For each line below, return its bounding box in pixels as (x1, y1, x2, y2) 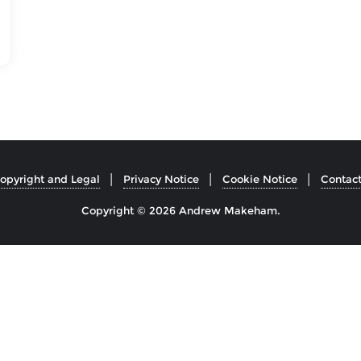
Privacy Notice (122, 172, 199, 185)
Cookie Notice (222, 172, 297, 185)
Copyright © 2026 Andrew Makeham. (81, 204, 280, 217)
